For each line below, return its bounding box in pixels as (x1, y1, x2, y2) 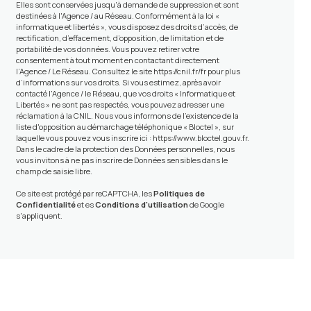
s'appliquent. (15, 210, 62, 221)
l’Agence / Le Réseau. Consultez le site (15, 65, 153, 76)
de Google (187, 199, 224, 210)
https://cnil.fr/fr (153, 65, 206, 76)
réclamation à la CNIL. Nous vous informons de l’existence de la (15, 110, 239, 121)
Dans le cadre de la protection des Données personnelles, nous (15, 143, 235, 154)
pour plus (205, 65, 240, 76)
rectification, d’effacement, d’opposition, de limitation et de (15, 32, 224, 43)
